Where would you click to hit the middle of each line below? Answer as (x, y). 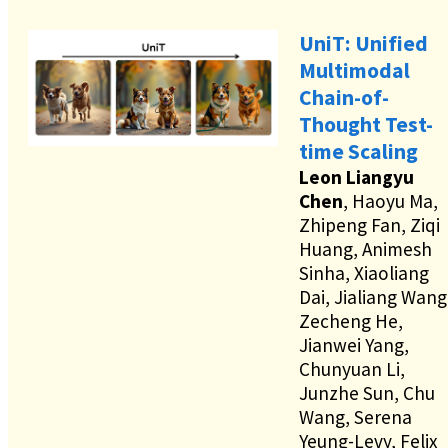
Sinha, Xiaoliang (364, 273)
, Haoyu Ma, (390, 201)
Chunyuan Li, (352, 369)
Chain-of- (344, 98)
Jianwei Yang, (354, 345)
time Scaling (358, 152)
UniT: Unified (363, 44)
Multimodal (354, 71)
